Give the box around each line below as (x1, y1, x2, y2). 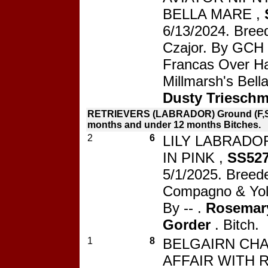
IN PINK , (163, 149, 227, 166)
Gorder (163, 216, 215, 233)
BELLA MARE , (163, 5, 264, 22)
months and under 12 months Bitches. (87, 119, 261, 130)
